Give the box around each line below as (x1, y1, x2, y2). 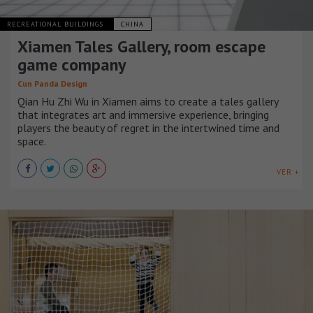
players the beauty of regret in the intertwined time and (17, 120, 279, 135)
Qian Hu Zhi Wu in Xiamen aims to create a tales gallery (17, 94, 278, 108)
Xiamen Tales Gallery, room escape (17, 35, 265, 57)
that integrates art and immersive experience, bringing (17, 107, 269, 122)
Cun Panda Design (17, 78, 87, 89)
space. (17, 133, 46, 148)
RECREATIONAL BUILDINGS (7, 19, 106, 29)
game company (17, 53, 126, 75)
